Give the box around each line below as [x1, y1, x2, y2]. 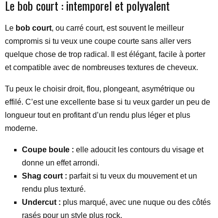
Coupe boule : [22, 145, 74, 154]
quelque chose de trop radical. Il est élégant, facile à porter [5, 50, 205, 58]
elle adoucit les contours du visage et [74, 145, 203, 154]
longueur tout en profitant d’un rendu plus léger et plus [5, 110, 190, 119]
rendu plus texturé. [22, 184, 86, 193]
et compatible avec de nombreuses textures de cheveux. [5, 63, 198, 72]
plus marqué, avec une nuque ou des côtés [61, 198, 211, 206]
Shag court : [22, 171, 67, 180]
